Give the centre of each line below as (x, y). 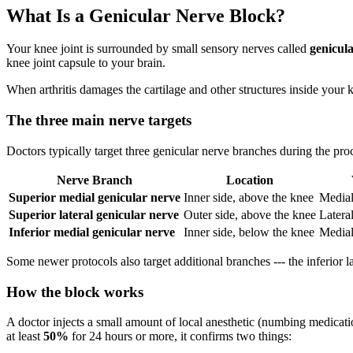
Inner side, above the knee (249, 197)
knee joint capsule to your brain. (86, 63)
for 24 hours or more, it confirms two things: (180, 336)
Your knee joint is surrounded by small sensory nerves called (158, 49)
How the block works (75, 292)
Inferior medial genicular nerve (92, 232)
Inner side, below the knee (249, 232)
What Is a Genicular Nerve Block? (146, 15)
